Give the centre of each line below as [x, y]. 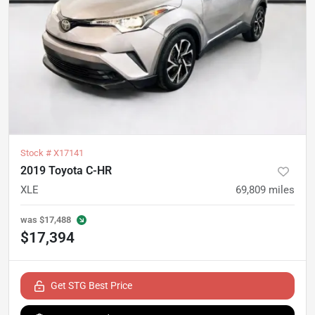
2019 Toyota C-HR [66, 171]
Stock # [37, 153]
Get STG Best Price [91, 285]
